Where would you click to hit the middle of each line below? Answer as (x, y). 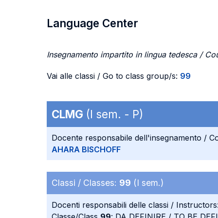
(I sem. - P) (113, 114)
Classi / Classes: (85, 183)
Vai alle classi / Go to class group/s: (113, 76)
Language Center (92, 23)
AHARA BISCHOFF (86, 149)
